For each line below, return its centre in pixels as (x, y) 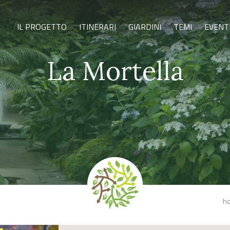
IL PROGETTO (42, 27)
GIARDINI (145, 27)
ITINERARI (98, 27)
